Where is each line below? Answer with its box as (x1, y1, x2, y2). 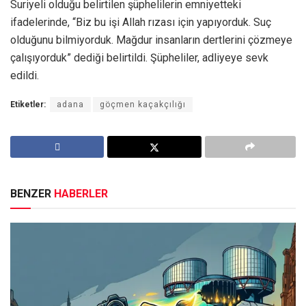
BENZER (10, 187, 54, 201)
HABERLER (54, 187, 108, 201)
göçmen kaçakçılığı (100, 100, 186, 110)
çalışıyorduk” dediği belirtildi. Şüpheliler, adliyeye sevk (10, 51, 268, 65)
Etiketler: (10, 100, 46, 110)
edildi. (10, 69, 39, 83)
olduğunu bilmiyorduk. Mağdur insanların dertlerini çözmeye (10, 33, 292, 47)
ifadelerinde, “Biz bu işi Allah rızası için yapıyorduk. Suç (10, 16, 271, 29)
